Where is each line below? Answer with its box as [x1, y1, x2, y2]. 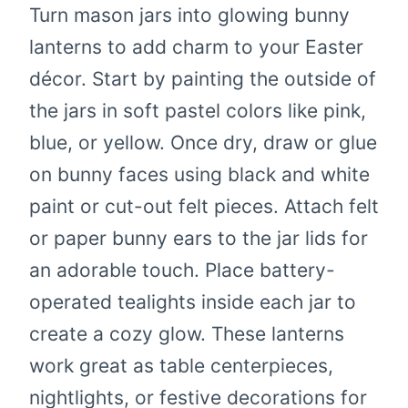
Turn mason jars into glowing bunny [29, 4, 350, 27]
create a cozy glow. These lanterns [29, 322, 344, 346]
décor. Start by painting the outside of [29, 67, 376, 91]
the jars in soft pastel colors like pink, [29, 99, 366, 123]
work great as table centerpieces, [29, 354, 333, 378]
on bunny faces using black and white [29, 163, 370, 187]
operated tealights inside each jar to [29, 291, 356, 314]
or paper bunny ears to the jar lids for [29, 227, 368, 250]
